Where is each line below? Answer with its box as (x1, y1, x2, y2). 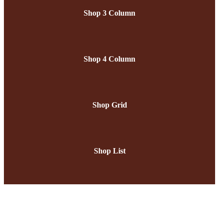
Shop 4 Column (84, 55, 135, 63)
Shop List (93, 147, 126, 155)
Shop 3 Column (84, 9, 135, 17)
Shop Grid (92, 101, 127, 109)
